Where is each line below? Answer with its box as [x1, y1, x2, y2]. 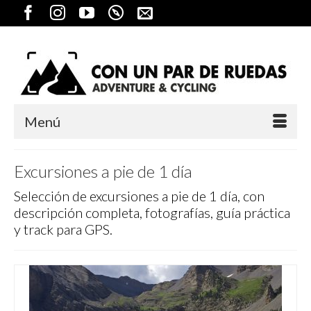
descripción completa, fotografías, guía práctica [14, 204, 290, 221]
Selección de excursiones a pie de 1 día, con [14, 187, 264, 204]
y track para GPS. [14, 221, 112, 237]
